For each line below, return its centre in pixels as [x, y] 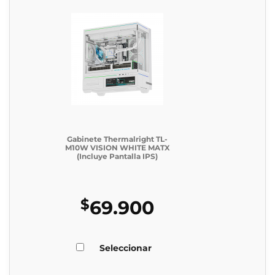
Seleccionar [126, 248]
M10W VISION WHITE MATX [117, 148]
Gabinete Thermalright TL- [117, 139]
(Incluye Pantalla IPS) [117, 157]
